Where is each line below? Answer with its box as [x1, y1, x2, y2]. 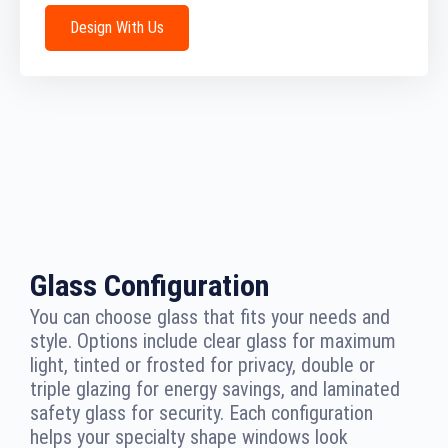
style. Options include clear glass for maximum [30, 329, 396, 354]
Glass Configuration [30, 268, 269, 304]
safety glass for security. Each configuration [30, 401, 373, 426]
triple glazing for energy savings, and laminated [30, 377, 400, 402]
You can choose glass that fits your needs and [30, 305, 390, 330]
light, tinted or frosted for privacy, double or [30, 353, 375, 378]
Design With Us [70, 18, 164, 38]
